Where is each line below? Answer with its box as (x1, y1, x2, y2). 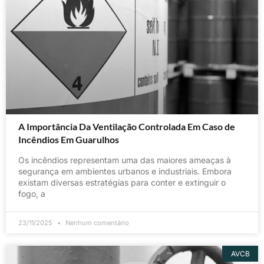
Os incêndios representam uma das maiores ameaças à (18, 155, 231, 166)
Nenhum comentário (64, 219, 129, 227)
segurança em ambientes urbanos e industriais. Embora (18, 166, 232, 177)
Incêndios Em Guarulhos (18, 134, 119, 146)
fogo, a (18, 189, 45, 199)
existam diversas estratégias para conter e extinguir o (18, 177, 226, 188)
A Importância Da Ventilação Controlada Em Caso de (18, 121, 235, 133)
